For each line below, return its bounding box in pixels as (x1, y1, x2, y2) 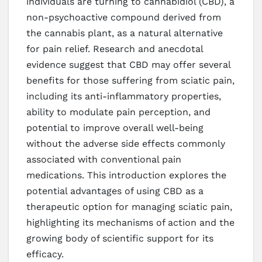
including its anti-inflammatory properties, (26, 91, 221, 102)
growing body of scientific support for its (26, 233, 213, 244)
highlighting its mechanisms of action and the (26, 217, 235, 229)
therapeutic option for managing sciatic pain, (26, 201, 232, 213)
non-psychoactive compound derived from (26, 12, 221, 23)
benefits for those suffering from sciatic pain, (26, 75, 235, 87)
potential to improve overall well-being (26, 122, 204, 134)
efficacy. (26, 249, 64, 260)
